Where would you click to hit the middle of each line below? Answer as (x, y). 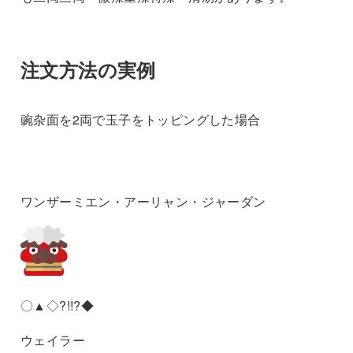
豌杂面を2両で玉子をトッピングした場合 (140, 119)
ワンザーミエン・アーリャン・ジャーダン (143, 201)
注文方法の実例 (88, 69)
